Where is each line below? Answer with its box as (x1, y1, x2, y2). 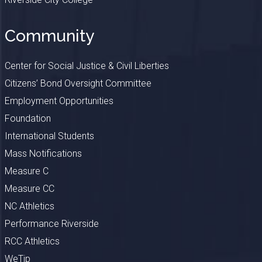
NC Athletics (4, 201, 54, 212)
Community (4, 26, 94, 46)
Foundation (4, 113, 51, 125)
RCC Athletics (4, 236, 60, 247)
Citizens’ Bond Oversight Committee (4, 78, 151, 89)
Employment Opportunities (4, 95, 113, 107)
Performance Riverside (4, 218, 99, 230)
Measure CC (4, 183, 54, 195)
